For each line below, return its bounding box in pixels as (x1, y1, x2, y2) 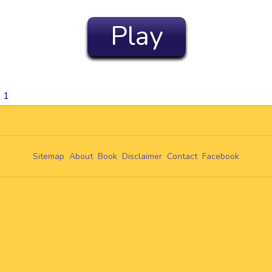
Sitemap (33, 151, 64, 162)
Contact (167, 151, 197, 162)
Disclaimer (122, 151, 162, 162)
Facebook (202, 151, 239, 162)
